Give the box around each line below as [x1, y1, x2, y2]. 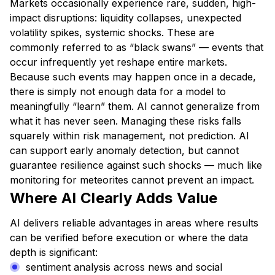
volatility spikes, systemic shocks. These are [10, 26, 214, 39]
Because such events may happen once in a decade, [10, 71, 256, 83]
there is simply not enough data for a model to [10, 85, 226, 98]
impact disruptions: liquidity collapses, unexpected [10, 12, 241, 24]
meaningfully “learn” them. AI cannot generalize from [10, 100, 260, 112]
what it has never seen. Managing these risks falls [10, 115, 241, 127]
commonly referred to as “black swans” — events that [10, 41, 263, 53]
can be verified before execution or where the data [10, 231, 248, 244]
